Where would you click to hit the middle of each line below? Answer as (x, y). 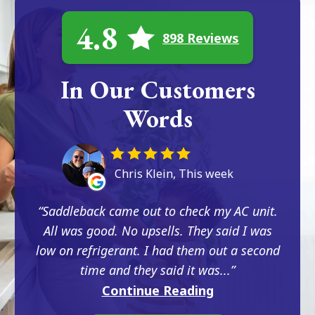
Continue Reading (157, 290)
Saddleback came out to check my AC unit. (160, 211)
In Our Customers (157, 90)
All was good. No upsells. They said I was (157, 231)
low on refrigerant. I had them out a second (157, 250)
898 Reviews (201, 38)
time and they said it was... (155, 270)
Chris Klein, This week (174, 174)
